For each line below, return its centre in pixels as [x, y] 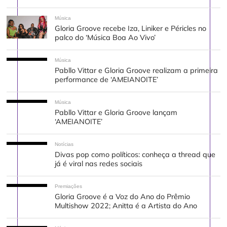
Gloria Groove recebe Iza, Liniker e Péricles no [131, 29]
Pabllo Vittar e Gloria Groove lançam [116, 113]
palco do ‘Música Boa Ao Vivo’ [106, 38]
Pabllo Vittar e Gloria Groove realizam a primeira [137, 71]
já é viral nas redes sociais [99, 164]
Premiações [69, 186]
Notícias [64, 144]
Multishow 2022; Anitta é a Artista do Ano [126, 206]
